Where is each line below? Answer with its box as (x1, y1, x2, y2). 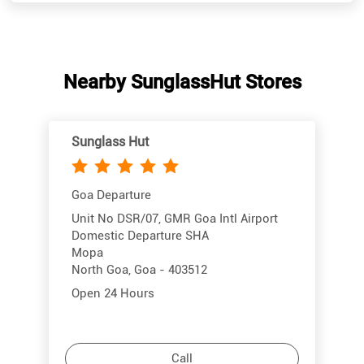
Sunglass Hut (71, 27, 149, 43)
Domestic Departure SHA (71, 121, 209, 136)
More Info (155, 275, 209, 290)
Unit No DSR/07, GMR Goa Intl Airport (71, 104, 278, 119)
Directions (154, 305, 210, 321)
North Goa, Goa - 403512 (71, 155, 207, 171)
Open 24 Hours (71, 179, 154, 194)
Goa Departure (71, 80, 151, 96)
